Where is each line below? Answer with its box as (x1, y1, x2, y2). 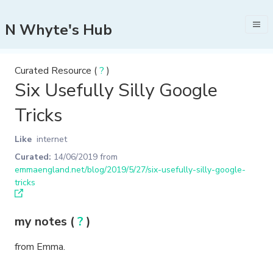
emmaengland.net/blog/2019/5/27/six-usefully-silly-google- (15, 164, 246, 175)
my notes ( (15, 213, 77, 230)
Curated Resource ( (15, 64, 99, 77)
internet (37, 133, 67, 145)
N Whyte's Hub (5, 20, 112, 40)
